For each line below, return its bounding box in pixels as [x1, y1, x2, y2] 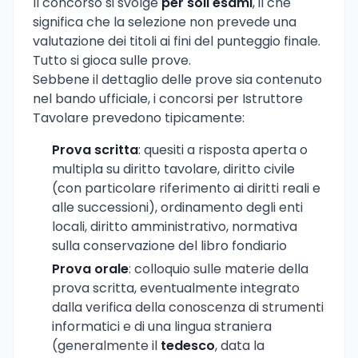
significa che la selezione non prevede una [33, 12, 296, 31]
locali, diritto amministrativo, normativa [52, 217, 297, 236]
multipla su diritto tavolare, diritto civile [52, 159, 295, 178]
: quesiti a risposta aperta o [138, 140, 308, 159]
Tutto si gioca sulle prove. [33, 50, 191, 70]
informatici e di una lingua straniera [52, 316, 272, 336]
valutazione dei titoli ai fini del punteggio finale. [33, 31, 320, 50]
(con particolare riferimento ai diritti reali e [52, 178, 320, 197]
